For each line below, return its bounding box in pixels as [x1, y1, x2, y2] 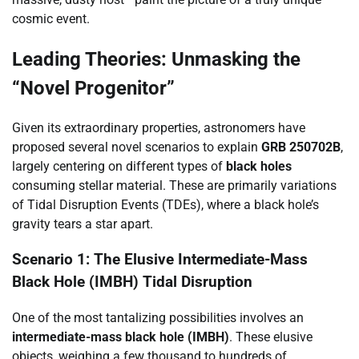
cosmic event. [12, 10, 90, 26]
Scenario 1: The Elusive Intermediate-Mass [12, 251, 308, 269]
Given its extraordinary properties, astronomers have [12, 119, 305, 135]
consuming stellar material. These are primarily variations [12, 177, 337, 193]
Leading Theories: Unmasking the [12, 47, 301, 71]
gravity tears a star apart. [12, 216, 153, 232]
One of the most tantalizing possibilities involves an [12, 310, 304, 326]
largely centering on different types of [12, 158, 226, 174]
